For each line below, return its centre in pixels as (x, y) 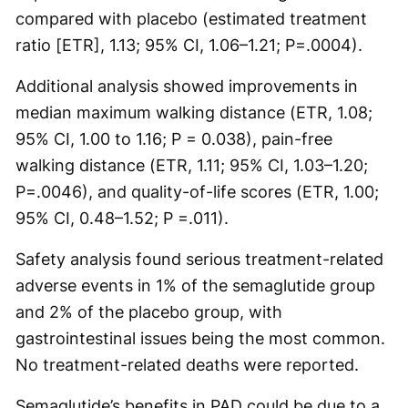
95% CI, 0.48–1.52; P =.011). (122, 218)
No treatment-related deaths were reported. (187, 364)
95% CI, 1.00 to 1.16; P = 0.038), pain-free (174, 138)
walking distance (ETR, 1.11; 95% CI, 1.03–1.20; (192, 165)
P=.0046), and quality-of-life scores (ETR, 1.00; (197, 191)
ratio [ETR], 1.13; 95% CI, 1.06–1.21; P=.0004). (189, 45)
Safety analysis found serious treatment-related (199, 259)
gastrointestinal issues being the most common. (200, 338)
